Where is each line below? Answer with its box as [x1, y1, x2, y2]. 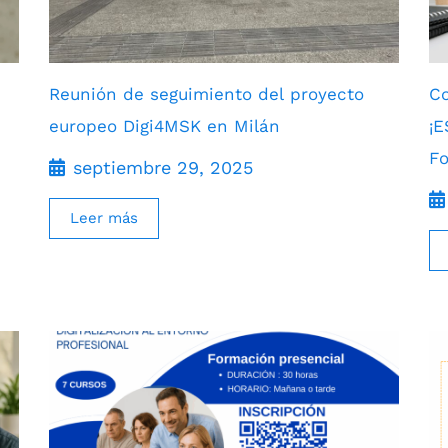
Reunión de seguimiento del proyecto [49, 83, 364, 104]
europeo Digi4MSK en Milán [49, 115, 280, 136]
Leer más [70, 208, 138, 227]
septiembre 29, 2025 [73, 156, 253, 178]
